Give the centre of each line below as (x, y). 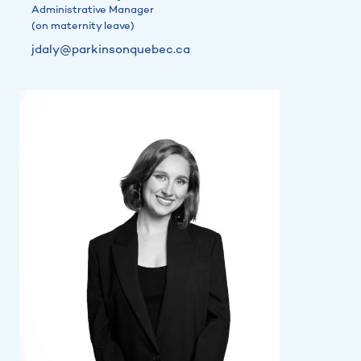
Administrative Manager (93, 10)
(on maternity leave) (83, 26)
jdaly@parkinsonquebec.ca (111, 50)
